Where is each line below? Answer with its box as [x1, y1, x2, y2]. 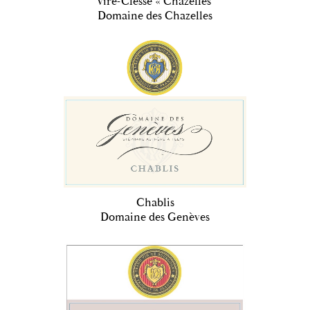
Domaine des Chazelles [98, 8, 212, 24]
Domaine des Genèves [100, 209, 210, 225]
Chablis [136, 194, 174, 210]
